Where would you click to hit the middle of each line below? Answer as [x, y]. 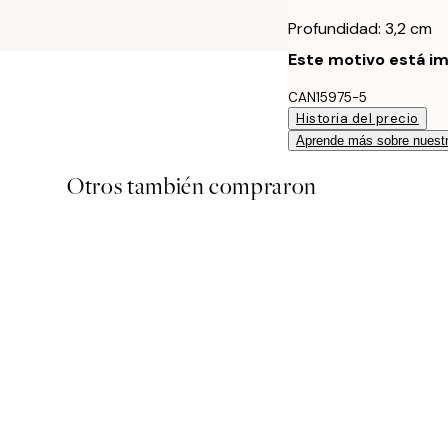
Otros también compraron [192, 186]
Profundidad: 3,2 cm [360, 28]
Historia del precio [357, 118]
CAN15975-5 [327, 97]
